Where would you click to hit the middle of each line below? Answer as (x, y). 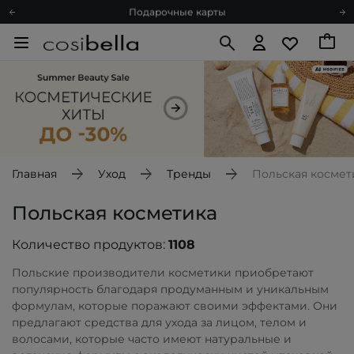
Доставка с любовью (177, 103)
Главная (34, 174)
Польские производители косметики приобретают (163, 273)
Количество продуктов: (90, 245)
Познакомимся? (177, 80)
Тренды (189, 174)
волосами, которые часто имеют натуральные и (152, 339)
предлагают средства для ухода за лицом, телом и (159, 323)
